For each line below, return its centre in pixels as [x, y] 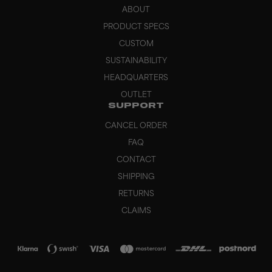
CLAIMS [136, 211]
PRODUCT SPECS [136, 27]
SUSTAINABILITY [136, 61]
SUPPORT [136, 106]
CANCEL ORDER [136, 126]
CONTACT [136, 160]
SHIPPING [136, 177]
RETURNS [136, 194]
